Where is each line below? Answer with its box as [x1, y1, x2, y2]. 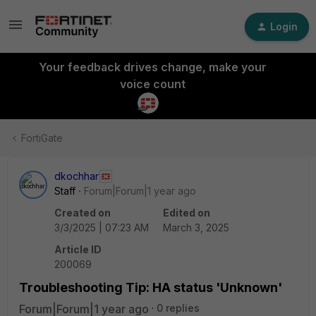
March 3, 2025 [163, 221, 229, 233]
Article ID [54, 243, 102, 255]
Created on [54, 207, 111, 219]
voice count [119, 77, 186, 91]
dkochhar [54, 170, 99, 182]
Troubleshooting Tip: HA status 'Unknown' [19, 280, 282, 295]
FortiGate [21, 132, 63, 144]
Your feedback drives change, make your [38, 60, 267, 74]
